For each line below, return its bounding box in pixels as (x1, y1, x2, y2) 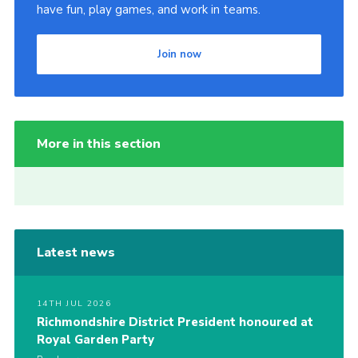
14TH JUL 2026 (36, 298, 112, 310)
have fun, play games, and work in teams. (36, 2, 261, 18)
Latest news (36, 244, 115, 262)
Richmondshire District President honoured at (36, 314, 313, 331)
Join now (157, 47, 201, 62)
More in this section (36, 135, 161, 153)
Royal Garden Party (36, 332, 154, 348)
